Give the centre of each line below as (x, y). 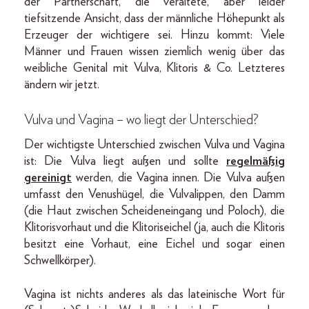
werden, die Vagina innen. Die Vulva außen (178, 178)
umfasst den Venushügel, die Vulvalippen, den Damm (154, 194)
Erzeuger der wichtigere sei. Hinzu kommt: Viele (154, 35)
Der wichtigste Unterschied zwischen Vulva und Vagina (154, 144)
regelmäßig (256, 161)
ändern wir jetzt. (62, 84)
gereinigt (48, 178)
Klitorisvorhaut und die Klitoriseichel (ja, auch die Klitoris (154, 227)
